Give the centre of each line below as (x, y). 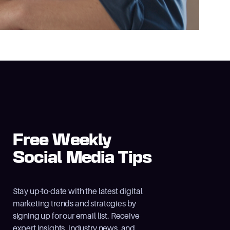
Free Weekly (62, 141)
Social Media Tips (82, 158)
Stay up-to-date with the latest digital (78, 191)
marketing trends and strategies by (74, 204)
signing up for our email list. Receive (76, 216)
